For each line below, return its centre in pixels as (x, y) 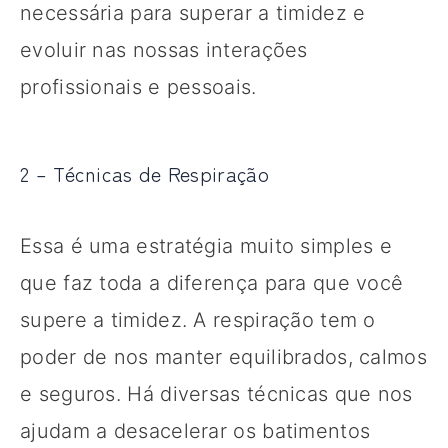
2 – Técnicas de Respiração (144, 173)
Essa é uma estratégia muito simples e (206, 245)
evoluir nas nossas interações (164, 49)
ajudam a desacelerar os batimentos (195, 430)
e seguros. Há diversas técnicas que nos (216, 393)
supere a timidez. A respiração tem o (198, 319)
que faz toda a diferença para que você (212, 282)
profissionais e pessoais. (138, 86)
